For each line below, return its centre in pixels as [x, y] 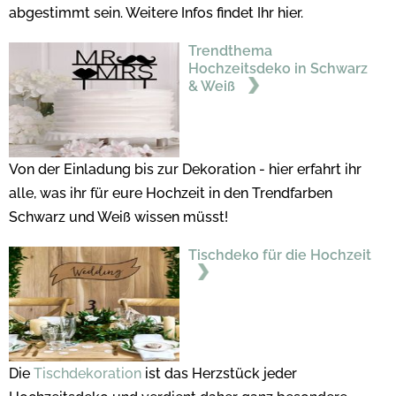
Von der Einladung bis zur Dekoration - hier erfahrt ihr [185, 170]
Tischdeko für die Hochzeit [279, 255]
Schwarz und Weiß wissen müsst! [118, 217]
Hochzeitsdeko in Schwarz [278, 69]
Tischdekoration [88, 374]
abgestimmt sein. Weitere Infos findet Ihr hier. [156, 13]
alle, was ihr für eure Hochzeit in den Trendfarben [171, 194]
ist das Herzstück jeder [219, 374]
